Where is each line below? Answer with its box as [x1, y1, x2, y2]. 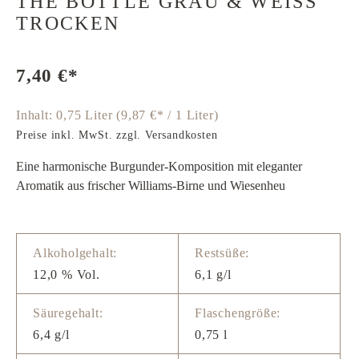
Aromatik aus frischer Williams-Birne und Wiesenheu [16, 179, 285, 192]
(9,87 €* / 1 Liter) [116, 108, 219, 122]
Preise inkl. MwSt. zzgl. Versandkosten [16, 129, 218, 141]
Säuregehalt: [33, 306, 103, 320]
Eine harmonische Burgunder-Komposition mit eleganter [16, 159, 302, 173]
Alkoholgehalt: [33, 246, 118, 260]
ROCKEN [16, 13, 120, 34]
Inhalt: [16, 108, 57, 122]
